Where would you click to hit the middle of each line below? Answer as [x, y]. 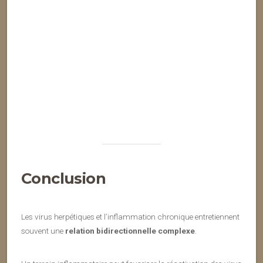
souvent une [43, 231]
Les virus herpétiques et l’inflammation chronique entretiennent [130, 217]
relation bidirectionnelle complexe [130, 231]
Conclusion [63, 178]
